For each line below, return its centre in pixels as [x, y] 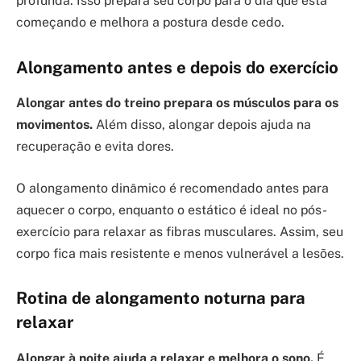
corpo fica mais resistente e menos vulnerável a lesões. [180, 253]
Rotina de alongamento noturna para [161, 299]
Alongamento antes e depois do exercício [177, 67]
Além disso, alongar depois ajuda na [202, 124]
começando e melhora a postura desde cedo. [150, 22]
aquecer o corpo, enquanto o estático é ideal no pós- [172, 210]
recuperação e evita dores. [95, 146]
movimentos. [54, 124]
